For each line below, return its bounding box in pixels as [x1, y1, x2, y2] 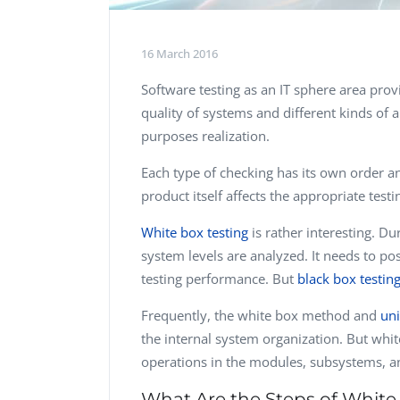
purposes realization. [141, 126, 270, 145]
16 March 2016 [141, 45, 218, 62]
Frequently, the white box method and [141, 305, 380, 324]
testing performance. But [141, 269, 297, 287]
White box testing [141, 222, 248, 241]
